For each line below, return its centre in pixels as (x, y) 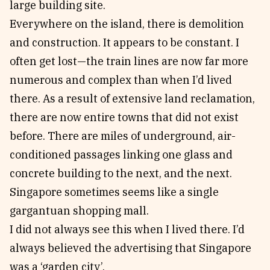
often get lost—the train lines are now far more (129, 61)
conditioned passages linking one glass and (121, 155)
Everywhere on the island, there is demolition (127, 24)
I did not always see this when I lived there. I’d (127, 229)
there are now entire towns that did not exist (124, 117)
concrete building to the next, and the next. (121, 173)
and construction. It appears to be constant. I (124, 42)
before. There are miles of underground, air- (123, 136)
